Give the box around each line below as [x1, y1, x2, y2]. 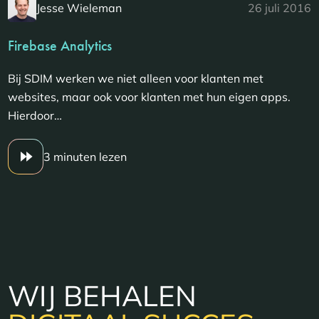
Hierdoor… [8, 108, 63, 123]
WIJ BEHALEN [8, 278, 197, 314]
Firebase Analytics [8, 36, 113, 56]
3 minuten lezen [43, 150, 127, 164]
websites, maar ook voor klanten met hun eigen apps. [8, 90, 291, 105]
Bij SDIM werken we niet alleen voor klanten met [8, 71, 264, 86]
